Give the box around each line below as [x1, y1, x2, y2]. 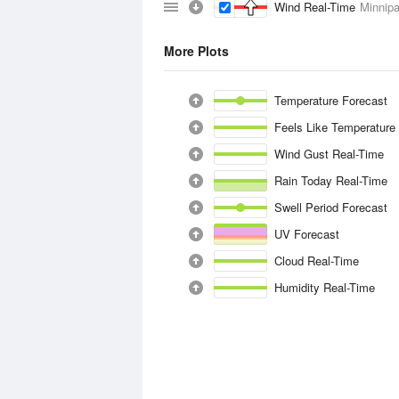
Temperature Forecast [274, 92, 387, 109]
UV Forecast [274, 225, 339, 242]
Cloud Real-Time [274, 252, 360, 269]
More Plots [164, 42, 229, 60]
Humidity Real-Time [274, 279, 376, 296]
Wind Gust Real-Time [274, 145, 385, 162]
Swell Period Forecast [274, 199, 387, 216]
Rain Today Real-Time [274, 172, 388, 189]
